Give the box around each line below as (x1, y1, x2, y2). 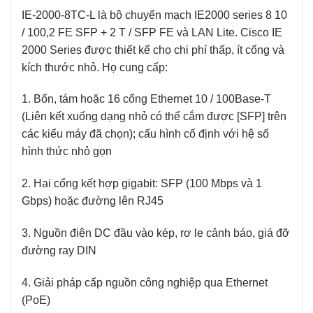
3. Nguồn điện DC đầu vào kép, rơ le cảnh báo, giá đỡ (22, 227, 290, 240)
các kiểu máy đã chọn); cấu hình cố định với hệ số (22, 128, 269, 140)
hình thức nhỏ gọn (22, 145, 112, 158)
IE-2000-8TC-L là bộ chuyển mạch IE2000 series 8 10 (22, 8, 287, 21)
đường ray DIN (22, 245, 96, 257)
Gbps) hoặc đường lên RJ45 (22, 195, 163, 208)
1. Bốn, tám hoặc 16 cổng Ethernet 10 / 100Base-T (22, 93, 271, 105)
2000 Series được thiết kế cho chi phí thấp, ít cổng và (22, 43, 284, 56)
